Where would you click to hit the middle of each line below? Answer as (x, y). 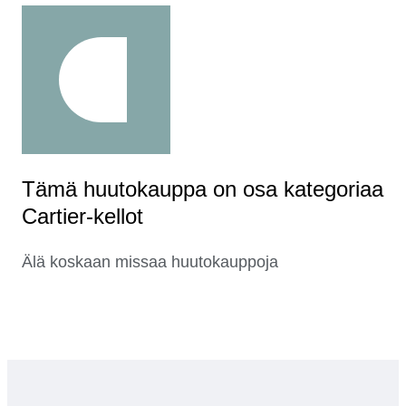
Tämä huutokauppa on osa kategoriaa (203, 189)
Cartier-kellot (82, 217)
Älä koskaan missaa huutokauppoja (150, 262)
